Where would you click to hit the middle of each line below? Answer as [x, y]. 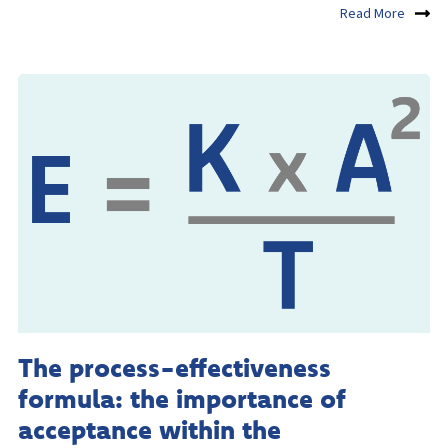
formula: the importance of [182, 399]
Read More [372, 14]
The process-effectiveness [174, 368]
